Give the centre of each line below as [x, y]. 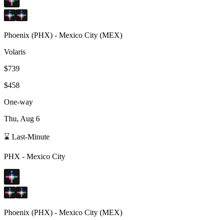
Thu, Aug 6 [22, 118]
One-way [18, 102]
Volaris [15, 52]
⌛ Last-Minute [27, 137]
